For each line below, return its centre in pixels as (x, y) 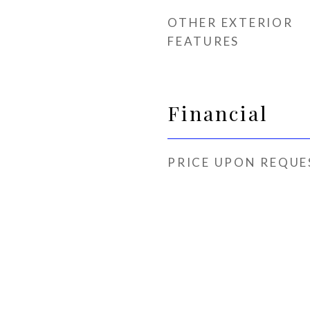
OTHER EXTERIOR (230, 22)
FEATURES (203, 41)
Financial (218, 113)
